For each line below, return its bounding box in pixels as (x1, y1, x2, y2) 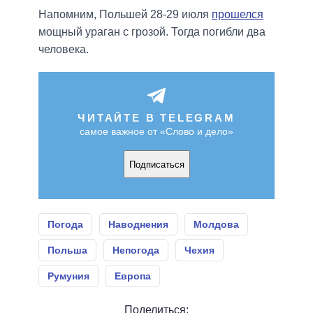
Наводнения (108, 219, 168, 231)
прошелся (212, 8, 263, 21)
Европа (115, 270, 151, 282)
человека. (38, 43, 89, 56)
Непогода (112, 245, 159, 256)
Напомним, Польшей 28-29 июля (38, 8, 212, 21)
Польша (48, 245, 87, 256)
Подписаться (129, 159, 184, 170)
